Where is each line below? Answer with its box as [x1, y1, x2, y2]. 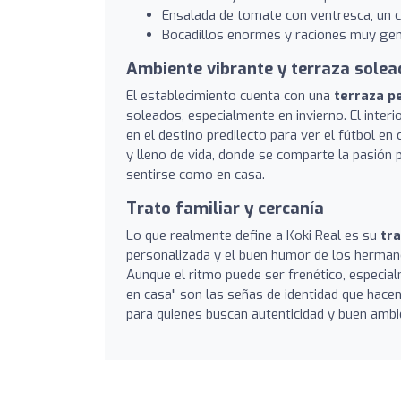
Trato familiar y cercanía [126, 197, 324, 219]
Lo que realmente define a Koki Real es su [126, 226, 380, 244]
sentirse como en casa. [126, 165, 265, 183]
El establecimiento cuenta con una [126, 86, 334, 105]
